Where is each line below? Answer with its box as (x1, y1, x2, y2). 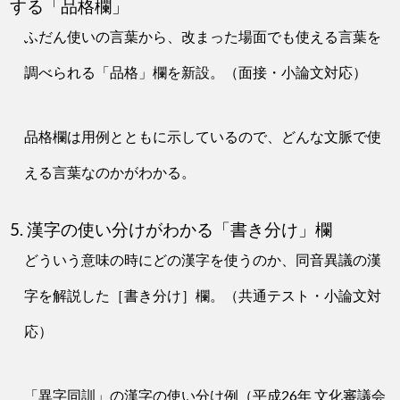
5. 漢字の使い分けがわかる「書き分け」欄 (10, 220, 333, 240)
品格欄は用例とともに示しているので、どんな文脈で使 (24, 128, 382, 146)
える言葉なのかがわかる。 (24, 163, 196, 181)
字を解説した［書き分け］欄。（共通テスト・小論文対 (24, 287, 382, 304)
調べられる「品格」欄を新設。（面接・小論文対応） (24, 63, 368, 81)
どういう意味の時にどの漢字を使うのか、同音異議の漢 (24, 251, 382, 269)
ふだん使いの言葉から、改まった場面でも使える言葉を (24, 28, 382, 46)
